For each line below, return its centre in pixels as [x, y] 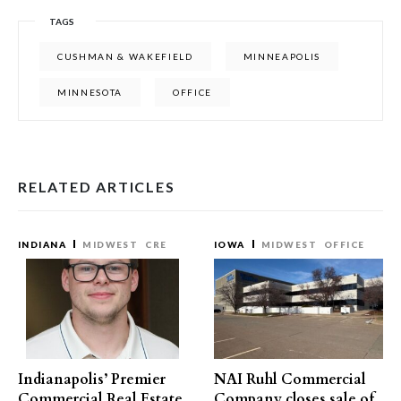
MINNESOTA [90, 92]
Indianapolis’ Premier [92, 380]
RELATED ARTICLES [97, 187]
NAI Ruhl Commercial [290, 380]
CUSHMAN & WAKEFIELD [125, 56]
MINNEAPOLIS [282, 56]
